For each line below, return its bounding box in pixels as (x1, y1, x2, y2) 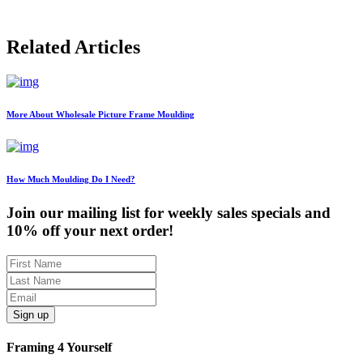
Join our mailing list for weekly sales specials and (6, 203, 331, 221)
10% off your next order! (6, 221, 173, 239)
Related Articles (6, 36, 140, 58)
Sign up (13, 308, 49, 321)
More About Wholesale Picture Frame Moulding (6, 109, 194, 119)
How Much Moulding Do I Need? (6, 173, 135, 184)
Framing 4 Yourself (6, 340, 112, 354)
